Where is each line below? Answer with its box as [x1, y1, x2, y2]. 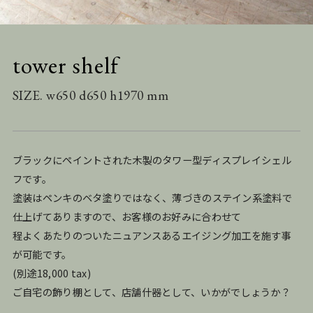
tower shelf [12, 49, 119, 80]
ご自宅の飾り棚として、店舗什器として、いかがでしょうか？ [12, 284, 291, 299]
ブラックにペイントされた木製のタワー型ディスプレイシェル [12, 152, 291, 167]
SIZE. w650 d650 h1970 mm [12, 87, 169, 105]
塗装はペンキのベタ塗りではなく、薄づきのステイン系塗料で [12, 189, 292, 205]
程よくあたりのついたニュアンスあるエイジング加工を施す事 [12, 227, 291, 242]
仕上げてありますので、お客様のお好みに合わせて [12, 208, 242, 224]
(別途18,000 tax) [12, 265, 91, 280]
